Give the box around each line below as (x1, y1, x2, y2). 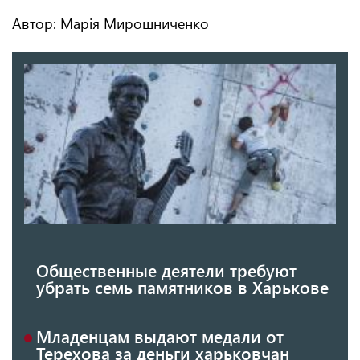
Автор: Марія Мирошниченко (12, 14, 209, 34)
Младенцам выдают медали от (36, 324, 284, 347)
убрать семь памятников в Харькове (36, 275, 329, 298)
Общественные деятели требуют (36, 258, 297, 281)
